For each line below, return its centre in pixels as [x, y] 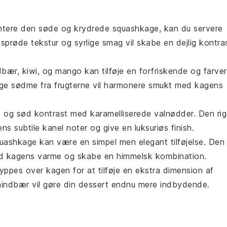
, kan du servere [191, 29]
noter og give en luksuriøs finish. [129, 128]
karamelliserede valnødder [142, 114]
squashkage [136, 29]
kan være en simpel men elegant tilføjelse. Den [130, 142]
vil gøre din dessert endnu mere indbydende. [119, 185]
